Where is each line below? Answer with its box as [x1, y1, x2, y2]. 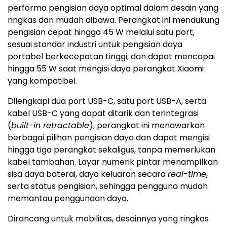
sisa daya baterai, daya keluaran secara [8, 168, 168, 180]
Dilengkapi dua [8, 95, 68, 107]
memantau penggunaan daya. [8, 193, 128, 205]
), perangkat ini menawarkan [89, 120, 205, 132]
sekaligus [98, 144, 134, 156]
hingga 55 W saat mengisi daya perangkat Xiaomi [8, 63, 204, 75]
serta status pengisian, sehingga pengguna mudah [8, 180, 208, 193]
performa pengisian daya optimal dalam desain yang [8, 2, 218, 14]
